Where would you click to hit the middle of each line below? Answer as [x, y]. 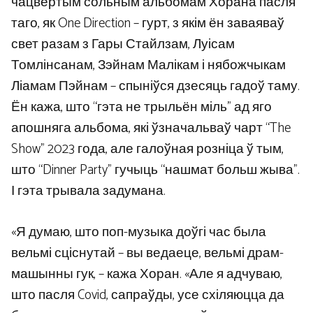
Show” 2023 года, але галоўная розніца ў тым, [147, 150]
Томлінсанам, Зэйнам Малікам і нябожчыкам [148, 66]
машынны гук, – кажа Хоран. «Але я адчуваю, [147, 274]
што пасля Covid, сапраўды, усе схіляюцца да [148, 295]
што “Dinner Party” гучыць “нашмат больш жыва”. [155, 170]
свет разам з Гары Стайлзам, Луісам [123, 45]
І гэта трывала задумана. [88, 191]
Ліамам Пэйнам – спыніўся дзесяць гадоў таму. [155, 87]
